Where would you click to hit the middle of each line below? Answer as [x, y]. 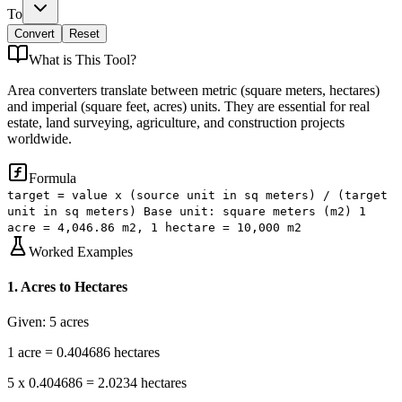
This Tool [103, 59]
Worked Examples [81, 251]
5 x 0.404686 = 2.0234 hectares [97, 383]
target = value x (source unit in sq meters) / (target [197, 195]
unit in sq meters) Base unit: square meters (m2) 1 [187, 211]
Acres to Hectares [74, 287]
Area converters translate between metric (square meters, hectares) [193, 90]
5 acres [69, 322]
